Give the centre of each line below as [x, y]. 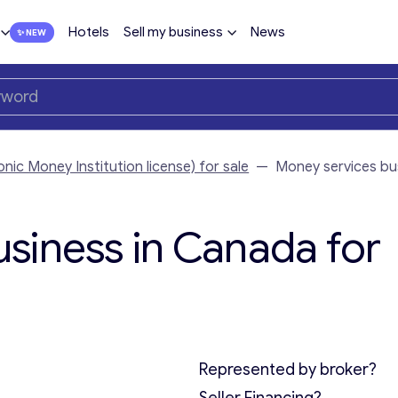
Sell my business [173, 32]
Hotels [88, 32]
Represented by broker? [288, 370]
